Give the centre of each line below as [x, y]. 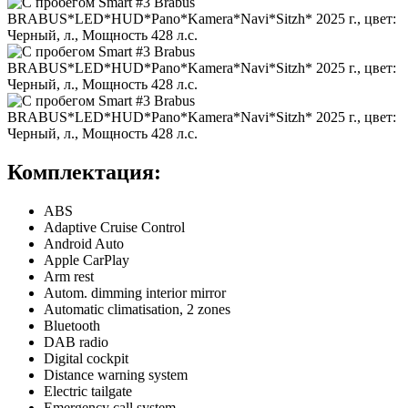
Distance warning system [116, 374]
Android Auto [84, 243]
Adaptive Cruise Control [114, 227]
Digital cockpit [86, 358]
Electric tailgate [88, 391]
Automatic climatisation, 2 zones [137, 309]
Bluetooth [72, 325]
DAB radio [76, 342]
